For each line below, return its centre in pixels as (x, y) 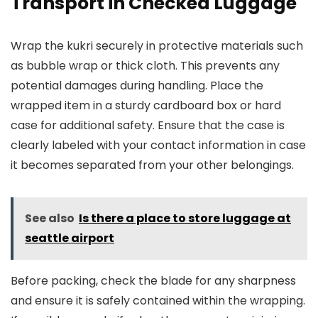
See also (50, 218)
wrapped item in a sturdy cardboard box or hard (146, 105)
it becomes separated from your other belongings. (152, 165)
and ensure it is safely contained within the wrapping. (158, 301)
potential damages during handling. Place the (137, 86)
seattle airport (70, 238)
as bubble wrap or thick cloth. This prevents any (145, 66)
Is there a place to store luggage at (185, 218)
